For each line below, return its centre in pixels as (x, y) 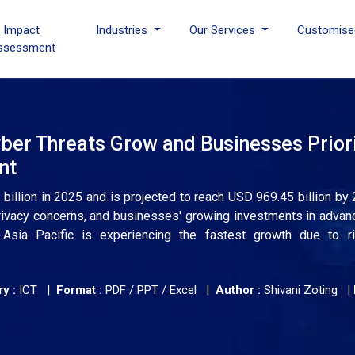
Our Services (224, 30)
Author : (238, 290)
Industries (124, 30)
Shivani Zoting (301, 290)
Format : (79, 290)
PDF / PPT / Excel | (159, 290)
